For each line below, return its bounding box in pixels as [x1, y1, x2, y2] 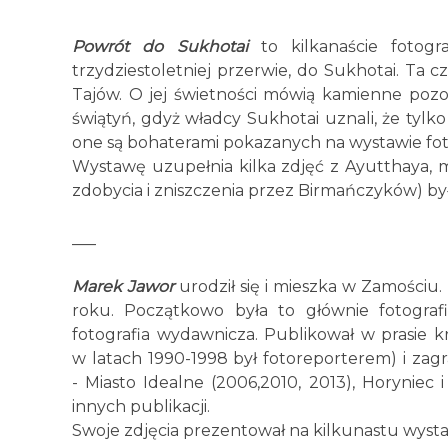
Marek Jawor [72, 277, 179, 296]
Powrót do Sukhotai [72, 37, 248, 56]
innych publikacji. [72, 397, 210, 416]
